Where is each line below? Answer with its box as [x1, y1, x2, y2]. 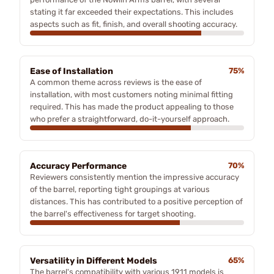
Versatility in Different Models [30, 255, 157, 266]
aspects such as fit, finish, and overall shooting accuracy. [30, 19, 237, 29]
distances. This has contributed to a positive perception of [30, 196, 243, 206]
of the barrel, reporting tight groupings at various [30, 184, 210, 194]
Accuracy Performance [30, 160, 127, 171]
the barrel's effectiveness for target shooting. [30, 209, 196, 218]
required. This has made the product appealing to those [30, 102, 234, 111]
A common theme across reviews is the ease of [30, 77, 202, 87]
